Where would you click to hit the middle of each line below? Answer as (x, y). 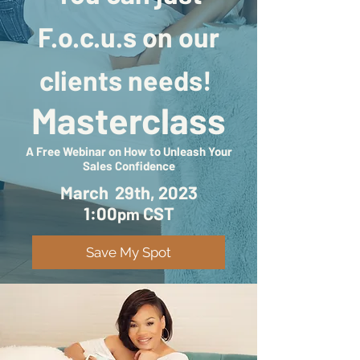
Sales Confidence (129, 166)
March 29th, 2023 (129, 192)
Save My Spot (129, 252)
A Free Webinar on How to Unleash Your (129, 151)
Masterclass (129, 120)
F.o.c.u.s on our (129, 37)
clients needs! (129, 80)
